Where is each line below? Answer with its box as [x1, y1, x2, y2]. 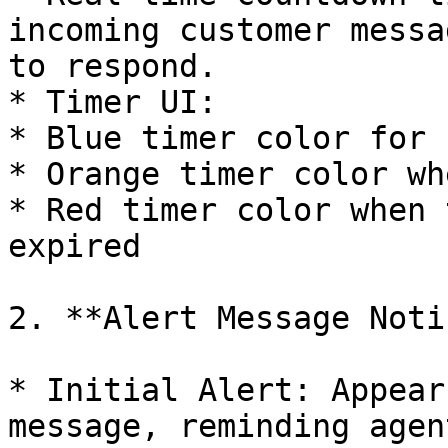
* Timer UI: [8, 84, 217, 120]
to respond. [8, 48, 217, 84]
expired [8, 228, 141, 264]
